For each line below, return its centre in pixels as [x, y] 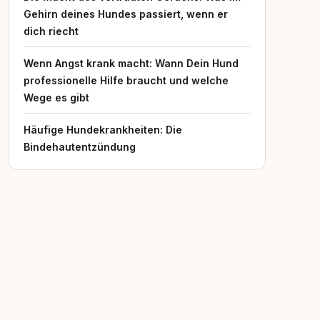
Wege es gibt [56, 97]
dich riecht [51, 31]
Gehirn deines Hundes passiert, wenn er [126, 14]
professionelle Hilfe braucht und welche [126, 80]
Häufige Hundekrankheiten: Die [103, 130]
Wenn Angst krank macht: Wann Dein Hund [131, 63]
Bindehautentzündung [80, 147]
